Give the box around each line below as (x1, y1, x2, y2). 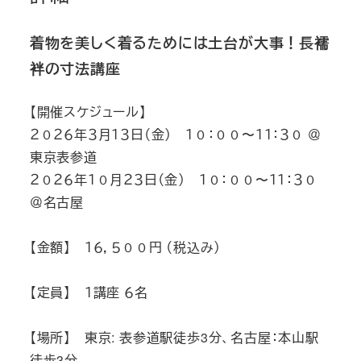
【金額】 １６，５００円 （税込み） (29, 238, 222, 257)
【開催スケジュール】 (29, 102, 147, 122)
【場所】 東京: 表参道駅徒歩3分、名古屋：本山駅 (29, 328, 319, 347)
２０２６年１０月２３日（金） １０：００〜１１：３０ (29, 170, 317, 189)
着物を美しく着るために (29, 32, 193, 54)
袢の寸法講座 (29, 58, 121, 80)
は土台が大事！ (193, 32, 300, 54)
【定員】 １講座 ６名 (29, 283, 148, 302)
